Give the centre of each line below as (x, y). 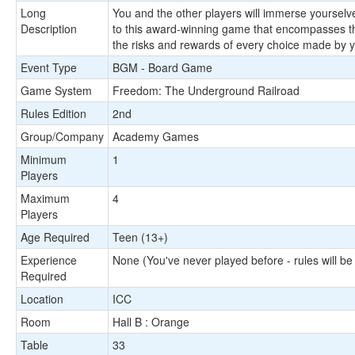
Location (42, 299)
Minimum (44, 159)
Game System (56, 90)
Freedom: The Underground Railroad (206, 90)
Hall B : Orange (151, 322)
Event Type (49, 67)
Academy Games (156, 136)
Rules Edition (53, 113)
